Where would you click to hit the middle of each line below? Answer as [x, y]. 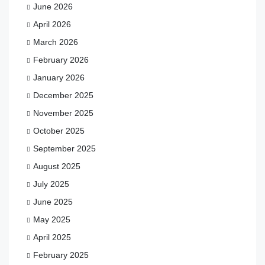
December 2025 [63, 95]
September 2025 [64, 148]
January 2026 [59, 77]
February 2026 [61, 59]
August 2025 [57, 166]
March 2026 [56, 42]
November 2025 [63, 113]
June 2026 [53, 6]
